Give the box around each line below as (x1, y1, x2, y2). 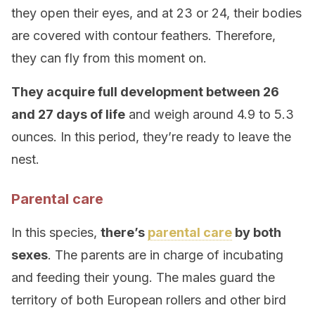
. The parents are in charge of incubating (48, 247, 283, 262)
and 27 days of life (11, 107, 125, 122)
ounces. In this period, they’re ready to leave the (11, 129, 291, 144)
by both (232, 225, 281, 240)
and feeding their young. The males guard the (11, 270, 275, 285)
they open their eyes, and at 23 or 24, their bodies (11, 6, 302, 20)
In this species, (11, 225, 101, 240)
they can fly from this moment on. (11, 51, 207, 65)
